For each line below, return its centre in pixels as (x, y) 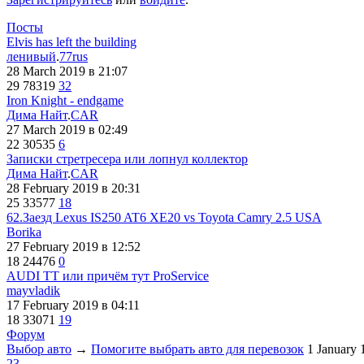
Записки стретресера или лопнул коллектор (127, 158)
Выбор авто (39, 349)
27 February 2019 (54, 246)
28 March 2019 (48, 71)
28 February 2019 (54, 188)
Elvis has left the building (71, 41)
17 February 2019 (54, 305)
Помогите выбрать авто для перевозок (197, 349)
